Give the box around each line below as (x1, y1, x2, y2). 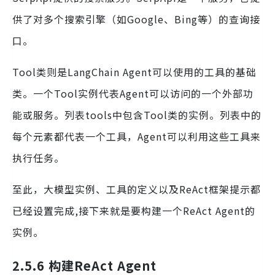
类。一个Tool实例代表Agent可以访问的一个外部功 (12, 86, 254, 101)
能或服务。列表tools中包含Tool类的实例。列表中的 (12, 107, 261, 123)
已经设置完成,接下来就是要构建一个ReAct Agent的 (12, 203, 255, 219)
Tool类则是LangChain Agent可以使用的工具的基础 (12, 64, 257, 80)
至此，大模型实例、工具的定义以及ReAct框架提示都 (12, 182, 261, 197)
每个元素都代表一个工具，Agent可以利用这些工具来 (12, 129, 261, 144)
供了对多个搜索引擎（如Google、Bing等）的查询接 (12, 12, 260, 27)
